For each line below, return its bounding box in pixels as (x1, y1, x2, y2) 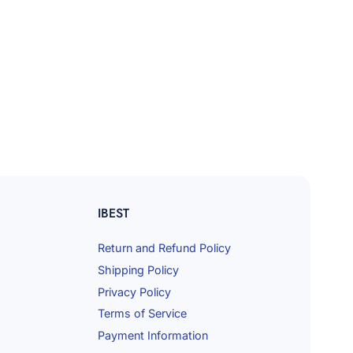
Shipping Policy (97, 262, 179, 277)
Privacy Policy (97, 284, 171, 299)
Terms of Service (97, 307, 187, 321)
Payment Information (97, 329, 208, 343)
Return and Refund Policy (97, 241, 231, 255)
